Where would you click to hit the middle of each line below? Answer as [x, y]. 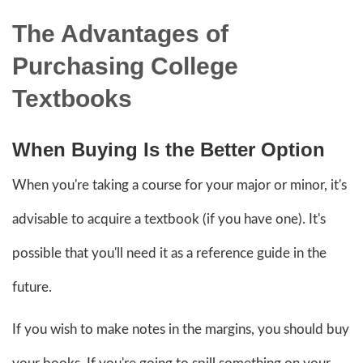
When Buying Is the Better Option [169, 149]
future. [32, 287]
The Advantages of [120, 33]
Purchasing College [125, 66]
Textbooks [72, 98]
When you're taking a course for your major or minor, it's [179, 185]
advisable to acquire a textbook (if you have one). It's [169, 219]
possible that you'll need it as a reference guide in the [169, 253]
